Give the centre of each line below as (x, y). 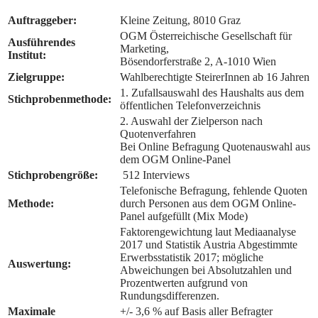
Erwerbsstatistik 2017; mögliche (192, 258)
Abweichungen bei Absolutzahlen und (206, 270)
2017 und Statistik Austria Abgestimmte (209, 245)
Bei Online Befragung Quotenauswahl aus (215, 147)
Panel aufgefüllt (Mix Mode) (184, 216)
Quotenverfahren (158, 134)
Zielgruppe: (36, 77)
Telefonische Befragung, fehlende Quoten (214, 191)
